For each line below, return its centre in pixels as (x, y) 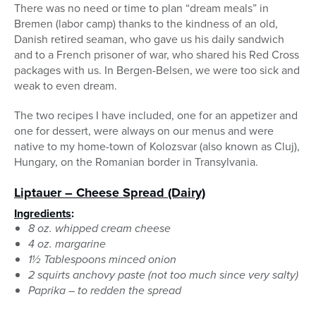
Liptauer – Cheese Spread (89, 193)
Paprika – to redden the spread (105, 291)
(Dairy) (185, 193)
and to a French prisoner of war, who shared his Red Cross (157, 55)
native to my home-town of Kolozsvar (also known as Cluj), (157, 147)
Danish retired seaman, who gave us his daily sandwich (149, 39)
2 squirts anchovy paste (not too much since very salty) (163, 275)
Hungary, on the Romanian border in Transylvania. (136, 162)
